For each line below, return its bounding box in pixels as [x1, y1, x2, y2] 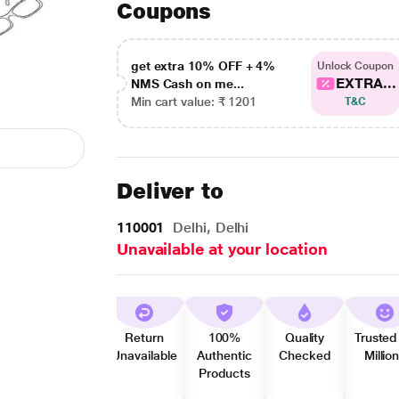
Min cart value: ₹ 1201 [130, 94, 257, 109]
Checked [279, 348, 330, 362]
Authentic [197, 348, 252, 362]
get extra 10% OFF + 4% [130, 58, 276, 73]
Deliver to [116, 178, 224, 204]
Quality [284, 330, 325, 345]
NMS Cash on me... [130, 76, 244, 91]
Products [199, 366, 250, 380]
